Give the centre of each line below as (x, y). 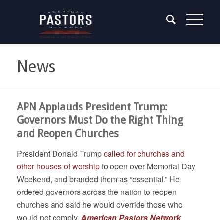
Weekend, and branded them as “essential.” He (98, 179)
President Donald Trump (60, 153)
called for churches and (144, 153)
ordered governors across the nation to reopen (96, 192)
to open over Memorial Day (147, 166)
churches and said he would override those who (99, 205)
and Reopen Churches (68, 133)
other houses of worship (58, 166)
